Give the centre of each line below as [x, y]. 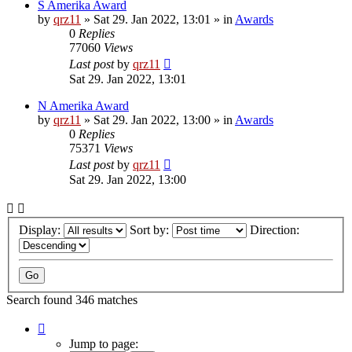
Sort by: [151, 229]
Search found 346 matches [72, 299]
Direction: [276, 229]
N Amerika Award [83, 106]
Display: [41, 229]
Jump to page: [104, 343]
